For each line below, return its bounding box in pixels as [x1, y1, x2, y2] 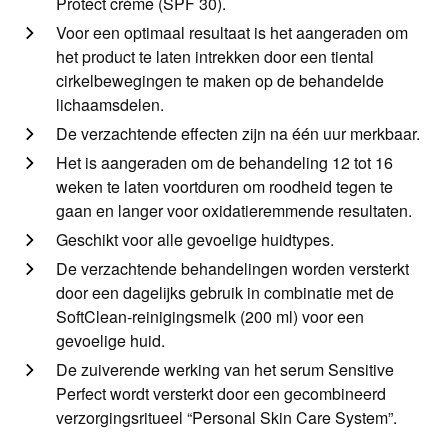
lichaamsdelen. [56, 93, 164, 117]
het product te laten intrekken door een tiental [56, 45, 374, 69]
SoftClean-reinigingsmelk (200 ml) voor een [56, 305, 364, 329]
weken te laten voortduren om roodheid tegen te [56, 175, 393, 199]
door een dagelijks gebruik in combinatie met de [56, 281, 394, 305]
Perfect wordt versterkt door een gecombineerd [56, 382, 386, 406]
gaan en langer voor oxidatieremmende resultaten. [56, 199, 412, 223]
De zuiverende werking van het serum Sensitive [56, 358, 394, 382]
